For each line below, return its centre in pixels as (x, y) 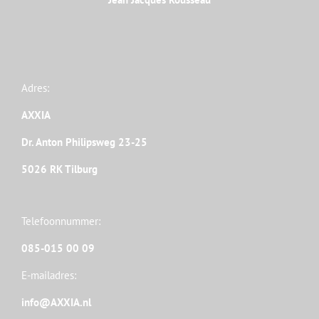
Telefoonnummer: (61, 221)
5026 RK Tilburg (59, 169)
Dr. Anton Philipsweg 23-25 (84, 142)
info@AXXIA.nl (56, 302)
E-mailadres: (49, 275)
